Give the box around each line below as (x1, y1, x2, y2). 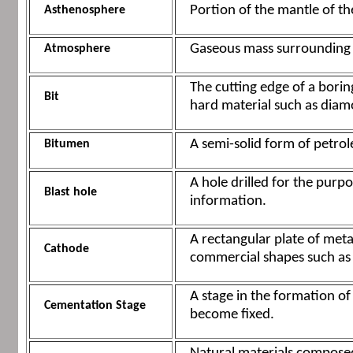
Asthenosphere (43, 4, 125, 17)
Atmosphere (43, 43, 110, 56)
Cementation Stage (43, 299, 146, 313)
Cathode (43, 243, 89, 256)
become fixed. (189, 307, 274, 323)
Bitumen (43, 138, 90, 151)
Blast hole (43, 186, 97, 199)
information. (189, 194, 266, 210)
